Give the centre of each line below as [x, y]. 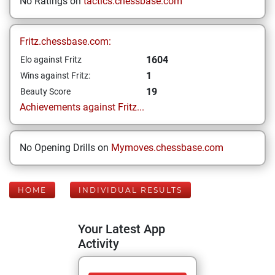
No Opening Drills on [65, 148]
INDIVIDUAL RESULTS [130, 190]
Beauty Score [45, 91]
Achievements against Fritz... [82, 107]
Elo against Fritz [51, 60]
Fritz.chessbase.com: [65, 41]
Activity [99, 244]
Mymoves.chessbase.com [167, 148]
